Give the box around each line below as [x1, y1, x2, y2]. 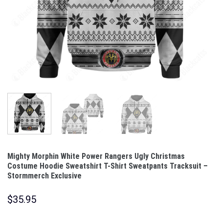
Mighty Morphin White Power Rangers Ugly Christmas [7, 151, 185, 161]
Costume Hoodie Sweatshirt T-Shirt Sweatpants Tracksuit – [7, 161, 208, 171]
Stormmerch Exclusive [7, 171, 82, 180]
